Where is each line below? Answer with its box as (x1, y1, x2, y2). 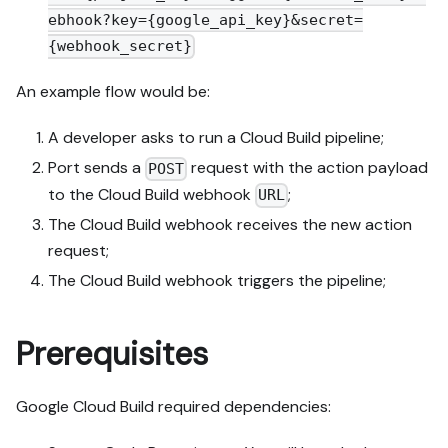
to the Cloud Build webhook (48, 183, 255, 205)
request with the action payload (187, 157, 429, 179)
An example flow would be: (16, 81, 210, 103)
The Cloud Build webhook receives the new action (48, 214, 412, 236)
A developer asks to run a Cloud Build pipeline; (48, 127, 384, 149)
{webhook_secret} (48, 37, 192, 56)
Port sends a (48, 157, 145, 179)
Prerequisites (16, 333, 208, 376)
